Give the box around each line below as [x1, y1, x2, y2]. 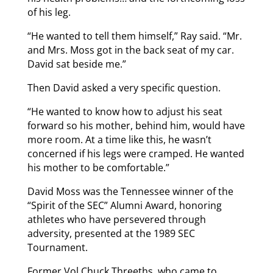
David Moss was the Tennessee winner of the [27, 184, 233, 198]
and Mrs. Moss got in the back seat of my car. [27, 43, 234, 57]
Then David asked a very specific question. [27, 80, 221, 94]
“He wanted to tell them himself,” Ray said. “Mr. [27, 29, 242, 43]
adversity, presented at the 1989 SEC [27, 226, 195, 240]
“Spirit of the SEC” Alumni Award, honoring [27, 198, 222, 212]
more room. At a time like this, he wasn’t [27, 132, 211, 146]
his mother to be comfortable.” [27, 160, 169, 174]
